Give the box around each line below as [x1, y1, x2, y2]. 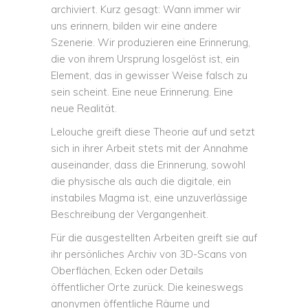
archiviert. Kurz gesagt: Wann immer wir [51, 3, 241, 16]
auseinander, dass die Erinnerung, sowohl [51, 158, 245, 171]
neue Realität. [51, 102, 117, 115]
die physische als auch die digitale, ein [51, 175, 231, 188]
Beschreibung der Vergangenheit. [51, 208, 208, 221]
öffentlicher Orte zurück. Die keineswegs [51, 280, 243, 294]
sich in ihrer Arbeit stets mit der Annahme [51, 142, 248, 155]
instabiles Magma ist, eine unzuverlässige [51, 191, 247, 204]
